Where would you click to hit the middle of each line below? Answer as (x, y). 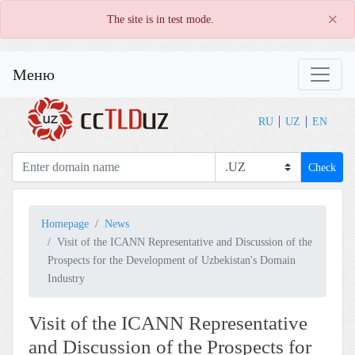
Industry (66, 278)
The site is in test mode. (160, 19)
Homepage (65, 223)
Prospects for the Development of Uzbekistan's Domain (172, 260)
